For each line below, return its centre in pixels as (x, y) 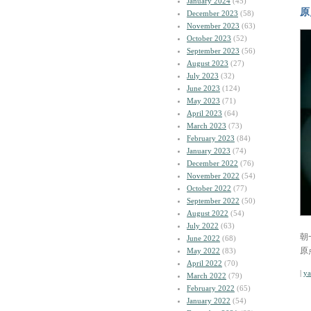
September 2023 (213, 51)
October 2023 (209, 38)
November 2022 (213, 176)
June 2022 (203, 238)
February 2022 (211, 288)
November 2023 (213, 26)
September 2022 (213, 201)
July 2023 (203, 76)
